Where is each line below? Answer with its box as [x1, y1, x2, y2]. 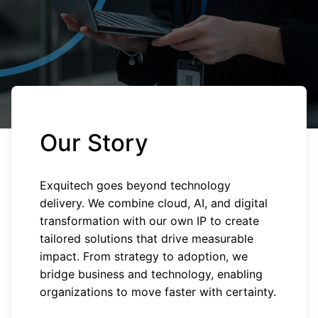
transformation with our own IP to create [40, 214, 259, 228]
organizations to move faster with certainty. [40, 285, 276, 299]
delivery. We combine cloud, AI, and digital [40, 196, 268, 210]
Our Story [40, 128, 148, 157]
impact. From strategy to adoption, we [40, 249, 248, 263]
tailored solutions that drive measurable [40, 231, 253, 246]
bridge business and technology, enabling [40, 267, 263, 281]
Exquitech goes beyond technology [40, 178, 231, 192]
